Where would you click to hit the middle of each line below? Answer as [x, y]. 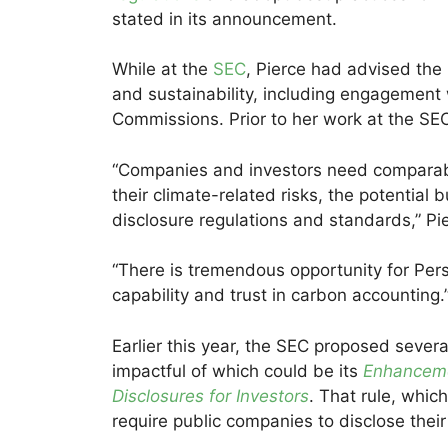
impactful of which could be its [237, 370]
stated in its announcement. [224, 18]
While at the [162, 69]
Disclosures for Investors [210, 395]
